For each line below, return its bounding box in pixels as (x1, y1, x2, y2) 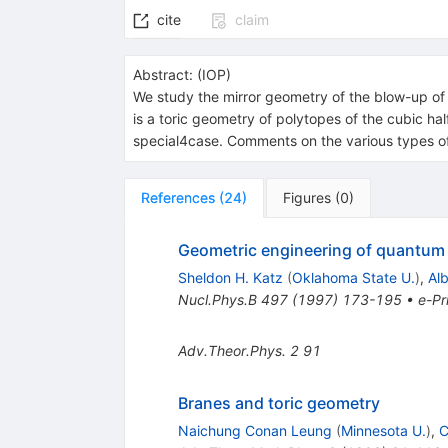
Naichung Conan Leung (177, 422, 332, 440)
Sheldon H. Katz (177, 269, 283, 287)
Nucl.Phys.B (177, 291, 257, 309)
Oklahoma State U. (291, 269, 415, 287)
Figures (282, 189, 331, 207)
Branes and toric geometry (177, 393, 380, 414)
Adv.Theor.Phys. (177, 342, 286, 360)
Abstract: (132, 66, 193, 84)
